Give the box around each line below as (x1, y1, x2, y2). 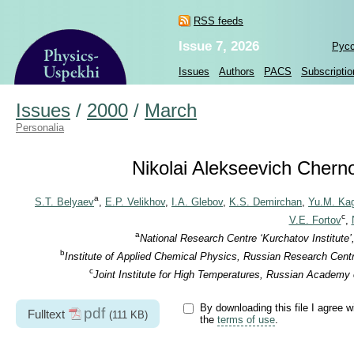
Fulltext (28, 307, 65, 321)
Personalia (16, 122, 64, 134)
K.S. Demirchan (229, 196, 302, 209)
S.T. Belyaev (35, 196, 94, 209)
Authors (219, 66, 254, 77)
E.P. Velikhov (105, 196, 165, 209)
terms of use (217, 314, 275, 326)
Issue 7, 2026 (179, 39, 259, 54)
